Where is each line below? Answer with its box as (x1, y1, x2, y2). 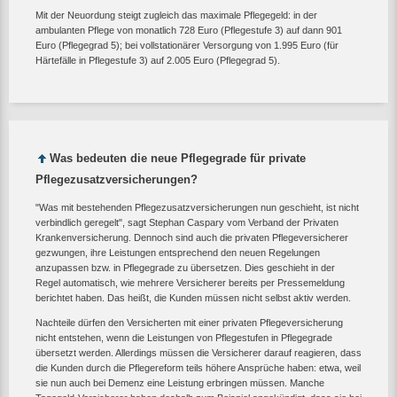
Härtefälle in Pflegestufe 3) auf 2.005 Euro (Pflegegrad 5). (35, 55, 280, 66)
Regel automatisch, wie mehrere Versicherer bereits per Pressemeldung (35, 276, 345, 288)
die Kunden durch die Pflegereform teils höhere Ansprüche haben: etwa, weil (35, 362, 361, 373)
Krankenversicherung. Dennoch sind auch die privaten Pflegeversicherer (35, 231, 348, 243)
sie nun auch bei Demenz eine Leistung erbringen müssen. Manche (35, 377, 324, 388)
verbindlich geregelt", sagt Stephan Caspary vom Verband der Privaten (35, 216, 339, 228)
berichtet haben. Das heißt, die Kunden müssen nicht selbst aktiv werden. (35, 292, 351, 303)
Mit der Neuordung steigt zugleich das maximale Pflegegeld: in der (35, 10, 317, 21)
